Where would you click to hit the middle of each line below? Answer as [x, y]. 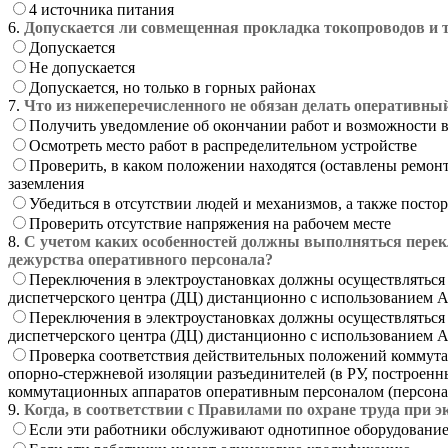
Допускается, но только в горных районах [172, 87]
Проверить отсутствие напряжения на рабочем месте [210, 223]
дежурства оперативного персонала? [140, 259]
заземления [46, 183]
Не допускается [82, 67]
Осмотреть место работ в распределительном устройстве [223, 145]
